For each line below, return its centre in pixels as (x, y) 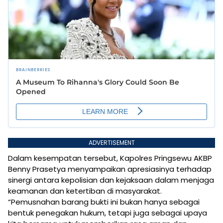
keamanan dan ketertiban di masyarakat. (85, 191)
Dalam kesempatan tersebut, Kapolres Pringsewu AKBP (110, 158)
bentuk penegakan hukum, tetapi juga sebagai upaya (108, 213)
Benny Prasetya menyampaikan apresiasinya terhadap (110, 169)
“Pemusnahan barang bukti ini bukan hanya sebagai (104, 202)
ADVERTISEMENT (111, 143)
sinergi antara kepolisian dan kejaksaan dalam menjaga (111, 180)
